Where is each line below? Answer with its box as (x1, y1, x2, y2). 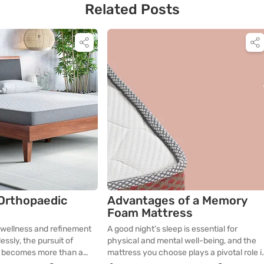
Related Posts (84, 1, 180, 18)
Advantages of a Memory (107, 193, 247, 207)
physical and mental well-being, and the (107, 235, 256, 246)
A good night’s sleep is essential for (107, 223, 237, 234)
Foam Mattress (107, 205, 193, 220)
